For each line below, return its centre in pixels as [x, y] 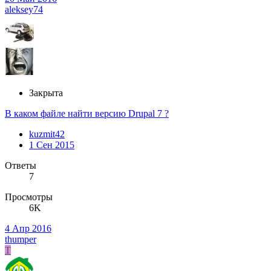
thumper [21, 240]
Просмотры [29, 197]
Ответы [21, 166]
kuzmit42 [47, 134]
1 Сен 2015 [52, 145]
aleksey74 [24, 10]
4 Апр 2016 [28, 229]
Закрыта [46, 93]
